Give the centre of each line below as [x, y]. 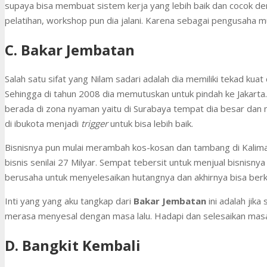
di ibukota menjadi [43, 123]
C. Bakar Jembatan [70, 49]
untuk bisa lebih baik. [152, 123]
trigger [96, 123]
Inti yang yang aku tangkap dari [69, 201]
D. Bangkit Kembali [73, 245]
